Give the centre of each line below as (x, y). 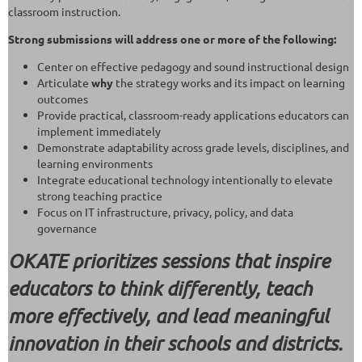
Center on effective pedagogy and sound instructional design (193, 66)
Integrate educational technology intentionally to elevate (185, 179)
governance (67, 227)
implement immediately (99, 130)
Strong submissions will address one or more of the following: (172, 38)
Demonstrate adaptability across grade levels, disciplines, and (193, 147)
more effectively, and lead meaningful (168, 315)
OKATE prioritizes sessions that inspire (169, 260)
